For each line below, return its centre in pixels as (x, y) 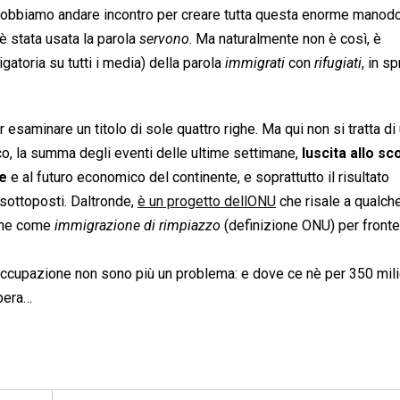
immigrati (255, 62)
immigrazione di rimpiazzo (137, 225)
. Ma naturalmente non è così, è (285, 38)
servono (164, 38)
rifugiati (338, 62)
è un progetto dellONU (207, 201)
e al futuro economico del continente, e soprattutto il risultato (198, 177)
